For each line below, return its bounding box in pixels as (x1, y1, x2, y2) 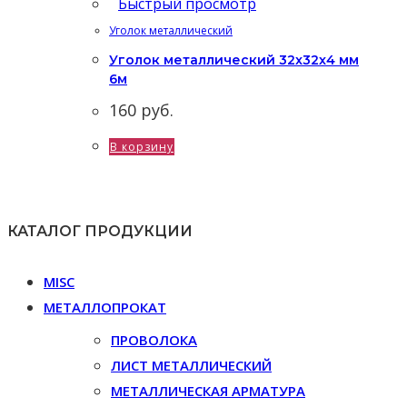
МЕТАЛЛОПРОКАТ (44, 298, 166, 317)
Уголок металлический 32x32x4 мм (109, 52, 359, 69)
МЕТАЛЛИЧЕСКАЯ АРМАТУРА (111, 382, 305, 401)
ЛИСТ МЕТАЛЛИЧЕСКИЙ (111, 356, 272, 375)
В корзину (110, 139, 174, 155)
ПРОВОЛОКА (111, 331, 197, 350)
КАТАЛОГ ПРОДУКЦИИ (7, 223, 193, 241)
